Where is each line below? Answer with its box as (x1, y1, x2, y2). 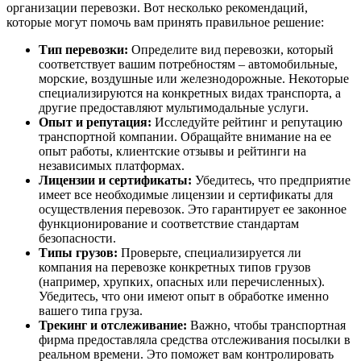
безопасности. (39, 231, 116, 245)
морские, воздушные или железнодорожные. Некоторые (39, 72, 349, 85)
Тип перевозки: (39, 43, 128, 56)
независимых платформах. (39, 159, 185, 172)
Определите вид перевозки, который (128, 43, 334, 56)
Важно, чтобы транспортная (187, 318, 346, 332)
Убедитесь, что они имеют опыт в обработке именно (39, 289, 329, 303)
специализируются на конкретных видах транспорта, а (39, 86, 341, 100)
